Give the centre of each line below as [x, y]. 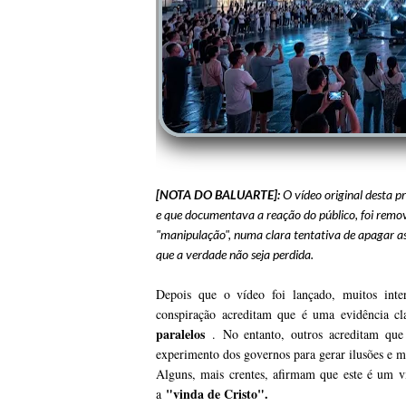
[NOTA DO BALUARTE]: [218, 195]
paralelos [180, 334]
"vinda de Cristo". [217, 394]
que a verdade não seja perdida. [235, 255]
